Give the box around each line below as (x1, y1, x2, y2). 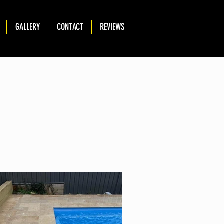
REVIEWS (100, 21, 124, 32)
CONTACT (56, 21, 83, 32)
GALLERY (15, 21, 40, 32)
